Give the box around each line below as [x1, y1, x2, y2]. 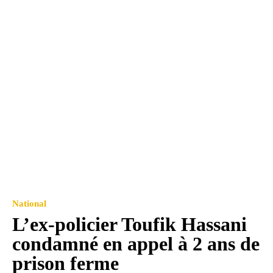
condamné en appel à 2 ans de [12, 233, 260, 255]
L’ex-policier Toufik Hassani [12, 213, 247, 236]
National [12, 199, 46, 209]
